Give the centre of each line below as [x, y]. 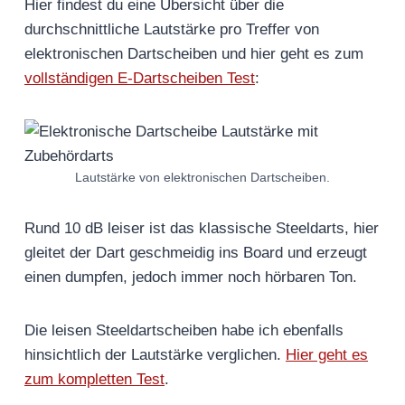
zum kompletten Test [94, 380]
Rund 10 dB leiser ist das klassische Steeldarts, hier [202, 229]
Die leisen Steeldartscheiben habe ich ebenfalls [184, 331]
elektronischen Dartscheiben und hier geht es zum [194, 54]
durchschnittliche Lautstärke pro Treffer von [172, 30]
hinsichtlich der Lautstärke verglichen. [155, 355]
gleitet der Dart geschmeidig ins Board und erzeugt [196, 253]
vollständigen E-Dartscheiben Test [140, 79]
